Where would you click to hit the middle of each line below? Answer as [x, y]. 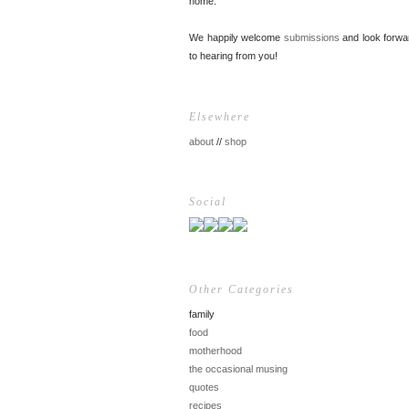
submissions [311, 37]
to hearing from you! [233, 56]
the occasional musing [238, 368]
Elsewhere [220, 116]
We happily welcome [236, 37]
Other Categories [241, 289]
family [202, 314]
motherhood [215, 350]
